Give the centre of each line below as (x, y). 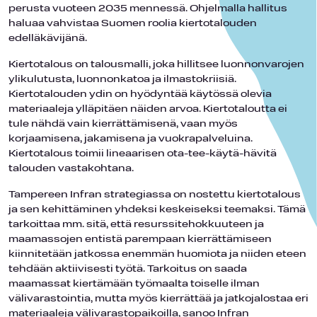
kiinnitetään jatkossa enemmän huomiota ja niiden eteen (157, 254)
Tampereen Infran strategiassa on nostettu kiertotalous (155, 195)
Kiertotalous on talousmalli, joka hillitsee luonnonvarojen (156, 64)
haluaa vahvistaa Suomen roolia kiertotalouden (133, 23)
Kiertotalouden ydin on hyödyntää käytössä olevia (140, 94)
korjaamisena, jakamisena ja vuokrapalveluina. (131, 139)
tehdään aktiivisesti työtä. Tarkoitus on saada (128, 269)
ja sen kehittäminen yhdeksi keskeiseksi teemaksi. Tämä (157, 209)
